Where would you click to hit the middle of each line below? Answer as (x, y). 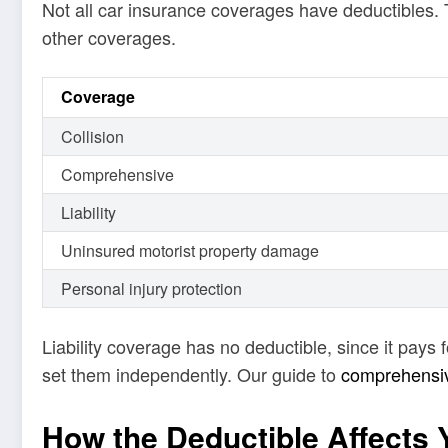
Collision (92, 136)
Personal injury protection (151, 288)
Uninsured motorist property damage (190, 250)
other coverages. (109, 37)
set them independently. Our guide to (191, 373)
